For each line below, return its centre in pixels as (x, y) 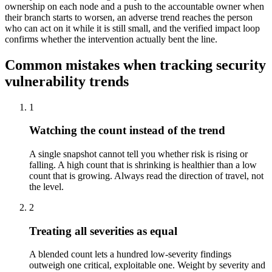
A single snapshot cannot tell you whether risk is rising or (138, 154)
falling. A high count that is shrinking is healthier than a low (143, 165)
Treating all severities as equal (103, 231)
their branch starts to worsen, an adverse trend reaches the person (129, 17)
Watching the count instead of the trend (127, 131)
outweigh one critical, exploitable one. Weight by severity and (147, 265)
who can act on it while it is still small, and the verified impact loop (132, 28)
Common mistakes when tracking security (135, 65)
